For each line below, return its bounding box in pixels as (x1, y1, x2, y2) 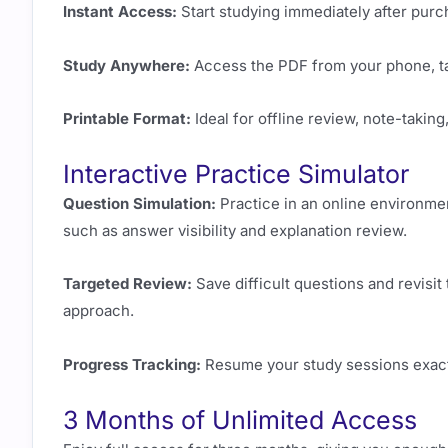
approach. (63, 301, 134, 321)
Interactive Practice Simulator (63, 159, 409, 190)
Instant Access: (63, 2, 177, 22)
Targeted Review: (63, 274, 192, 294)
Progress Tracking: (63, 354, 201, 374)
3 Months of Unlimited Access (63, 404, 417, 435)
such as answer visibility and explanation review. (63, 221, 407, 241)
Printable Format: (63, 108, 191, 128)
